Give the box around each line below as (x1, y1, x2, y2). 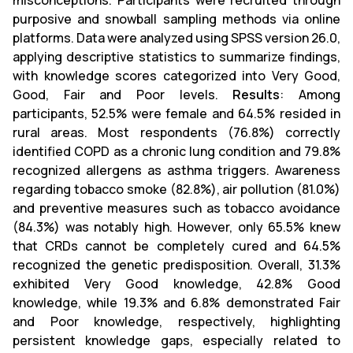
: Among (280, 86, 341, 103)
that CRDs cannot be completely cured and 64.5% (13, 237, 340, 255)
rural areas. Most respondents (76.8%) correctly (13, 124, 340, 141)
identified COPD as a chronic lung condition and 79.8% (13, 143, 340, 160)
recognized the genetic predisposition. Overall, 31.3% (13, 256, 340, 273)
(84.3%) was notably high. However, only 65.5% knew (13, 218, 340, 236)
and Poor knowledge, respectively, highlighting (13, 313, 340, 330)
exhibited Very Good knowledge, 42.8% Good (13, 275, 340, 292)
